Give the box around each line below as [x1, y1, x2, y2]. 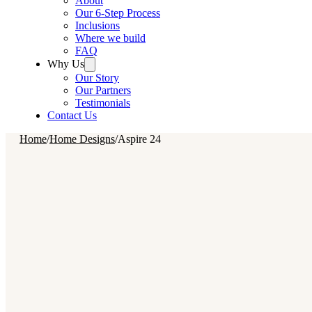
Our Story [75, 72, 119, 84]
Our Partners [75, 84, 131, 96]
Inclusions [75, 19, 120, 31]
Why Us [47, 58, 84, 70]
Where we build [75, 32, 146, 44]
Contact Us [47, 109, 97, 121]
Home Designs [49, 133, 115, 145]
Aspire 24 [118, 133, 161, 145]
